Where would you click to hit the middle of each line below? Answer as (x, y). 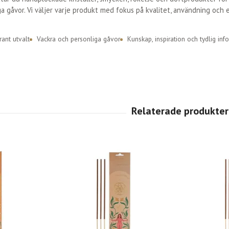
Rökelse (117, 68)
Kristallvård (79, 68)
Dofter (43, 68)
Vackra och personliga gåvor (78, 39)
